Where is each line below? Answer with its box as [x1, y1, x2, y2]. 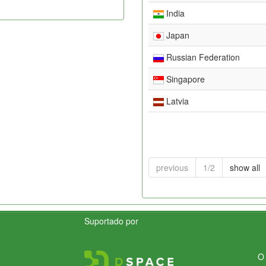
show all [230, 161, 260, 173]
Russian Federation [164, 50, 240, 63]
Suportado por [84, 214, 139, 227]
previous [156, 161, 188, 173]
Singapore [164, 72, 205, 85]
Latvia [164, 94, 189, 107]
